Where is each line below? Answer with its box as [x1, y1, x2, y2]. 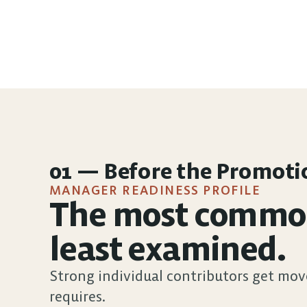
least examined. [49, 228, 285, 269]
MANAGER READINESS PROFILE [49, 182, 260, 198]
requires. [49, 287, 106, 306]
